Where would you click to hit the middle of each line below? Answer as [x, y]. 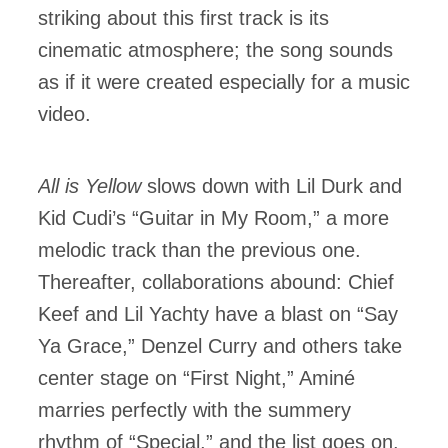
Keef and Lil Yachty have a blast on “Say [218, 314]
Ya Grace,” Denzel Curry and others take [220, 346]
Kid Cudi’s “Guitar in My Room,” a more [213, 218]
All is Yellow [92, 186]
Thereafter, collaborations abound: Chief [216, 282]
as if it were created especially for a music [224, 82]
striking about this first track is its [183, 18]
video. [64, 114]
